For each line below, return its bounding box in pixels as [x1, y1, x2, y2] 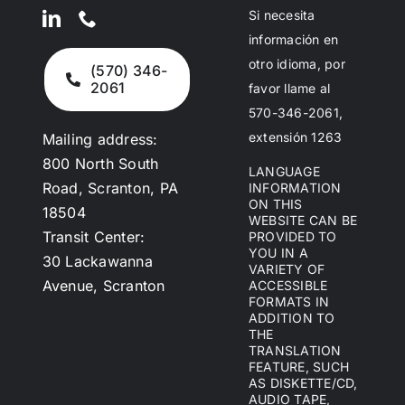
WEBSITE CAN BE [249, 212, 358, 228]
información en [249, 31, 339, 47]
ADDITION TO [249, 309, 335, 325]
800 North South [42, 154, 159, 173]
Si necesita [249, 6, 316, 23]
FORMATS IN [249, 293, 330, 309]
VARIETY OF [249, 260, 325, 277]
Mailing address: [42, 129, 158, 148]
